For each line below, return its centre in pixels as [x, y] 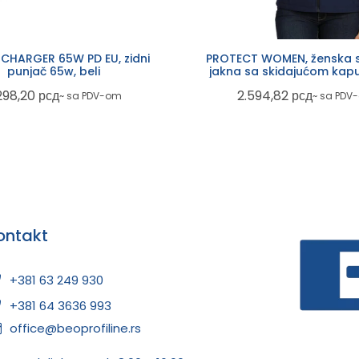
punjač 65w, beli [53, 72]
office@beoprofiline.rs [76, 329]
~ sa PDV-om [91, 95]
